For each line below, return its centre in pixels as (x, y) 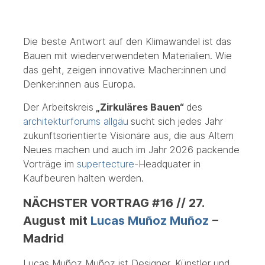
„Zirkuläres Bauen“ (140, 107)
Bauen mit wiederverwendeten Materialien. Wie (127, 55)
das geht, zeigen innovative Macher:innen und (124, 70)
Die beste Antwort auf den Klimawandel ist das (127, 41)
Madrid (43, 238)
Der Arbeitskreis (58, 107)
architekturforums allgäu (75, 121)
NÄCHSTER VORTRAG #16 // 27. (113, 203)
